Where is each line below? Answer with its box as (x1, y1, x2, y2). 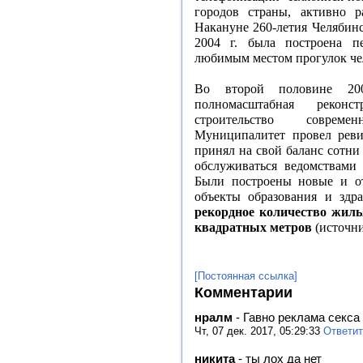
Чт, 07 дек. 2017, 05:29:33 (194, 324, 323, 337)
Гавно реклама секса (243, 310, 360, 324)
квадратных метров (194, 220, 315, 235)
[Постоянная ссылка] (194, 270, 297, 283)
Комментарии (194, 284, 293, 301)
